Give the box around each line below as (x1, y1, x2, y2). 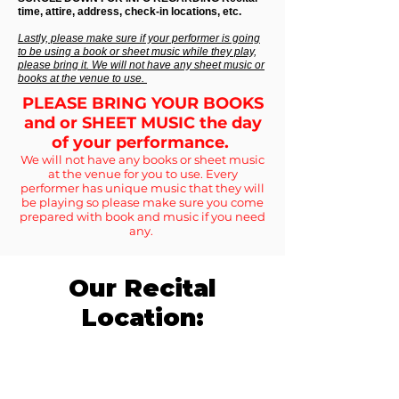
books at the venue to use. (18, 72, 147, 85)
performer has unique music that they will (20, 181, 265, 195)
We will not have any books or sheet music (20, 152, 265, 167)
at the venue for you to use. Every (47, 167, 238, 181)
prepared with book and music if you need (20, 209, 265, 224)
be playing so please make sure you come (21, 195, 264, 209)
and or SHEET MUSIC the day (23, 113, 262, 133)
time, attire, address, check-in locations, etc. (18, 5, 241, 18)
